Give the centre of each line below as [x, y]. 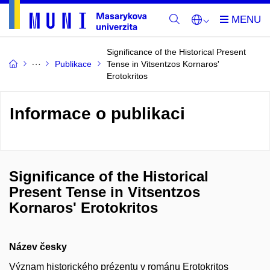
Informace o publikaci [97, 114]
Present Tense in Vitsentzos [105, 192]
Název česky [38, 247]
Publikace [73, 64]
